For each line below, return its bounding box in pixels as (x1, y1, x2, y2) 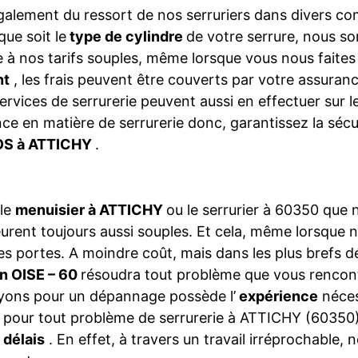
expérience (236, 288, 318, 304)
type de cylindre (66, 28, 186, 45)
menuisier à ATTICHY (15, 201, 166, 218)
